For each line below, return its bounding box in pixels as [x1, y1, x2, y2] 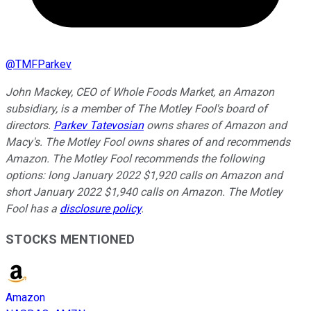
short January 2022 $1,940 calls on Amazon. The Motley [6, 185, 283, 199]
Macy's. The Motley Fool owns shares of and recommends [6, 135, 290, 149]
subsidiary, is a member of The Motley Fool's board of [6, 101, 267, 115]
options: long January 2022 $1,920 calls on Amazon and [6, 168, 283, 182]
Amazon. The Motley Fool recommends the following [6, 151, 264, 165]
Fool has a [6, 201, 60, 215]
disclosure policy [60, 201, 141, 215]
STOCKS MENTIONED [6, 232, 135, 248]
